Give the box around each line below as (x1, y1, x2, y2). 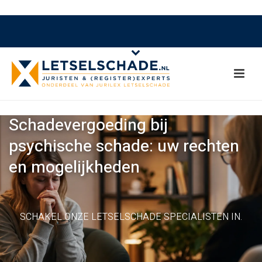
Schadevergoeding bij (9, 113, 168, 137)
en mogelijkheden (9, 156, 140, 180)
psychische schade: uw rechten (9, 135, 239, 158)
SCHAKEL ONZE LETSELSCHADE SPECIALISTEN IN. (20, 210, 242, 224)
